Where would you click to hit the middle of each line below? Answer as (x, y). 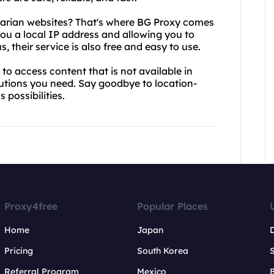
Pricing (19, 251)
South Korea (162, 251)
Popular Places (172, 206)
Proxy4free (31, 206)
